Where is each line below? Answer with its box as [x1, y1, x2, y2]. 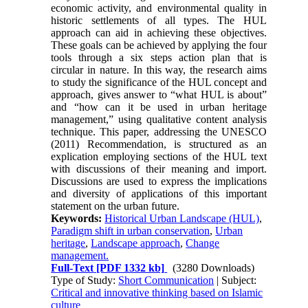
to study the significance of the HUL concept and [51, 76, 267, 89]
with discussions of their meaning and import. [51, 163, 267, 175]
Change [186, 237, 220, 250]
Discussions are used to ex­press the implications [51, 175, 267, 188]
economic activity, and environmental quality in [51, 2, 267, 14]
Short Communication [118, 274, 214, 287]
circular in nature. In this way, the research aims [51, 64, 267, 76]
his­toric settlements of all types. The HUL [51, 14, 267, 27]
